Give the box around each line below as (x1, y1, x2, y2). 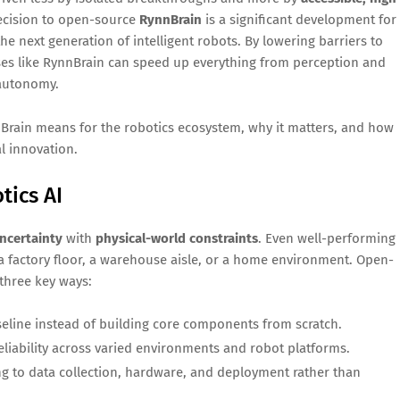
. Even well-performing (258, 230, 396, 247)
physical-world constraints (96, 230, 258, 247)
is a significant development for (202, 12, 396, 29)
